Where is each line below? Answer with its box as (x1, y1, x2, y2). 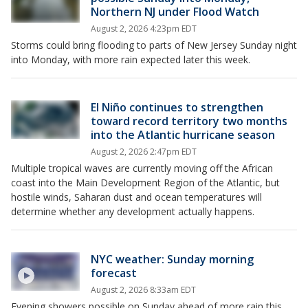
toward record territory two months (91, 113, 287, 129)
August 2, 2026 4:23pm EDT (91, 22, 197, 34)
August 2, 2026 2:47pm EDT (91, 145, 197, 157)
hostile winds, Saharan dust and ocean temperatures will (11, 190, 262, 203)
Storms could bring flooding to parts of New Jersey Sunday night (11, 38, 297, 52)
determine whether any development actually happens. (11, 204, 254, 218)
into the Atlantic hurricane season (91, 126, 275, 142)
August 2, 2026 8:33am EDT (91, 283, 196, 296)
